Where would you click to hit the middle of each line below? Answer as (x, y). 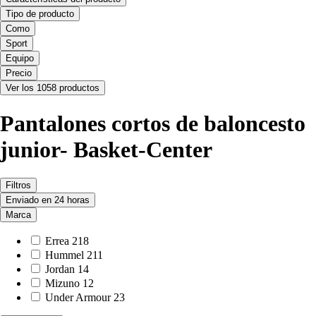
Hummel (65, 255)
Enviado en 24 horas (48, 200)
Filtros (18, 186)
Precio (19, 73)
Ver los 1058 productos (53, 88)
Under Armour (78, 298)
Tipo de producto (40, 14)
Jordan (60, 269)
